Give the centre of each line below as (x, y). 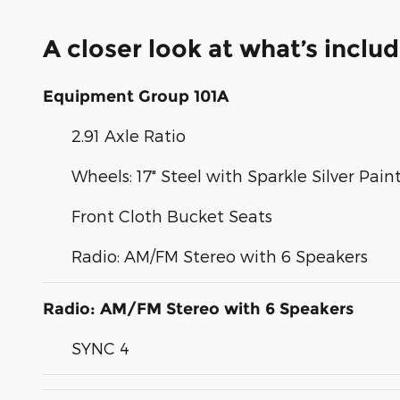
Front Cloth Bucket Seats (172, 215)
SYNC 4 (100, 347)
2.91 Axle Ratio (129, 135)
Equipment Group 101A (136, 96)
